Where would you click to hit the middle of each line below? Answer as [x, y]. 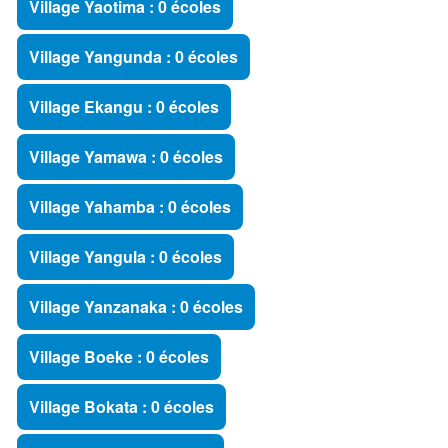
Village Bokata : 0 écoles [121, 406]
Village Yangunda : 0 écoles [133, 56]
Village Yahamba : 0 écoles [130, 206]
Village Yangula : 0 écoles [125, 256]
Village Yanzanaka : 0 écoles [136, 306]
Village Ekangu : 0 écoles [124, 106]
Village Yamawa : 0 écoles [126, 156]
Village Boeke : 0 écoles [119, 356]
